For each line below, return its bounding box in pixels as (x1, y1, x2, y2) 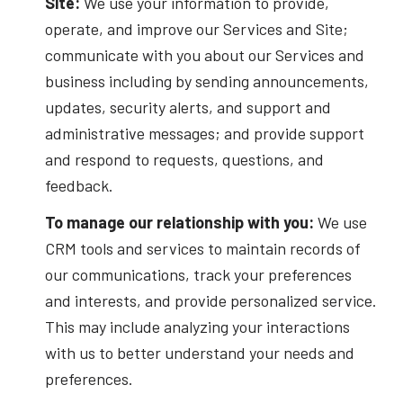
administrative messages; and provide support (44, 122, 364, 143)
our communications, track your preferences (44, 264, 352, 285)
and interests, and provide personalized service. (44, 291, 377, 311)
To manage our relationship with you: (44, 212, 314, 233)
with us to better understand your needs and (44, 343, 354, 363)
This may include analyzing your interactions (44, 317, 350, 337)
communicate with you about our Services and (44, 44, 364, 65)
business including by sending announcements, (44, 70, 369, 91)
